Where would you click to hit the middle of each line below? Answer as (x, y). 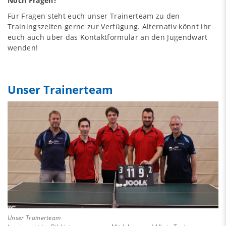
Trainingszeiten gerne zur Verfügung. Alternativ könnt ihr (109, 26)
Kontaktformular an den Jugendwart (144, 37)
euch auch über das (44, 37)
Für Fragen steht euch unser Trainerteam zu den (94, 16)
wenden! (23, 48)
